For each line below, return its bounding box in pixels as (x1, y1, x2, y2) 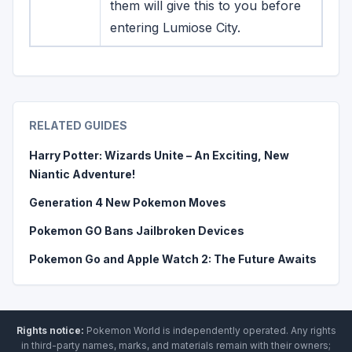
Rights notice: (16, 324, 84, 336)
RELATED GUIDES (29, 119, 127, 132)
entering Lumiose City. (110, 20, 240, 35)
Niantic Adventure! (29, 167, 135, 181)
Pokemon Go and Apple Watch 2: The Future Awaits (29, 252, 317, 266)
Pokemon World (86, 324, 160, 336)
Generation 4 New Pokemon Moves (29, 196, 226, 209)
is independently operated (159, 324, 286, 336)
